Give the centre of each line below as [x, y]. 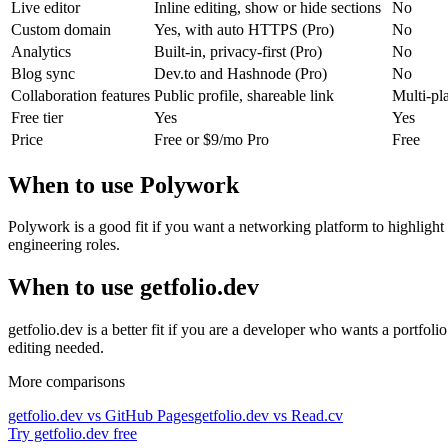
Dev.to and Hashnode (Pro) [240, 73]
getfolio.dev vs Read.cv [268, 416]
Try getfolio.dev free [72, 434]
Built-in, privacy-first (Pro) [238, 51]
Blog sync [43, 73]
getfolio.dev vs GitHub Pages [101, 416]
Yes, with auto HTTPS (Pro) [244, 29]
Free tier [37, 117]
